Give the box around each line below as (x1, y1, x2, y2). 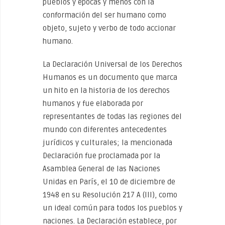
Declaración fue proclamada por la (43, 151, 160, 160)
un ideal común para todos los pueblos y (43, 203, 182, 212)
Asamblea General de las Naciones (43, 164, 160, 173)
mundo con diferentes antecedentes (43, 125, 167, 134)
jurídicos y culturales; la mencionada (43, 138, 172, 147)
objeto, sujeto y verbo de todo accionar (43, 24, 176, 33)
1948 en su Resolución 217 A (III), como (43, 190, 177, 199)
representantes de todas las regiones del (43, 112, 182, 121)
